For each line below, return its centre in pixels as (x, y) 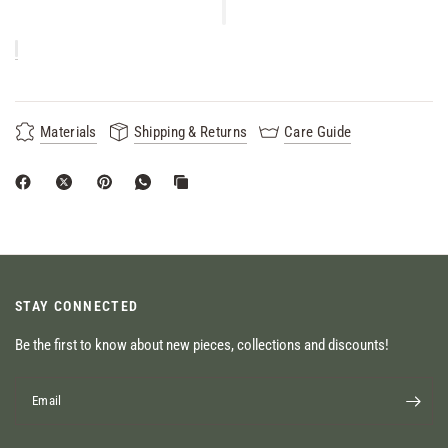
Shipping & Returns (190, 131)
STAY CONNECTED (77, 306)
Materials (68, 131)
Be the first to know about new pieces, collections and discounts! (202, 345)
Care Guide (318, 131)
